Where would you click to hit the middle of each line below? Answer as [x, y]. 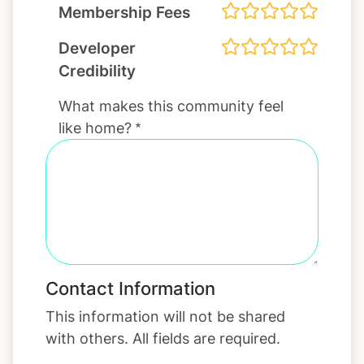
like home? [95, 128]
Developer [97, 48]
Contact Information [130, 288]
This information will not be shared [165, 316]
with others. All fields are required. [163, 338]
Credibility [97, 70]
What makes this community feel [171, 106]
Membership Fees [124, 12]
